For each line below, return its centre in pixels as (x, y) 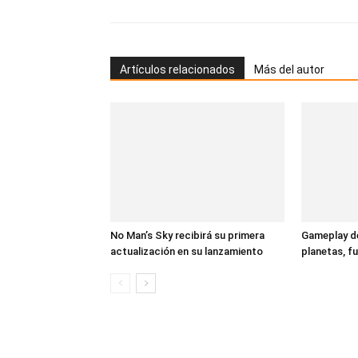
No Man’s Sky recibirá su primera (187, 235)
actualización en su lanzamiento (187, 251)
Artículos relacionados (177, 69)
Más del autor (289, 69)
